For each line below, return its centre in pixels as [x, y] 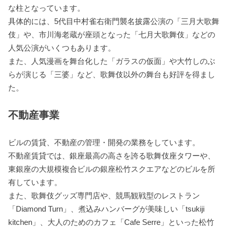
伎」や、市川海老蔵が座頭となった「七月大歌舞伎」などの [112, 34]
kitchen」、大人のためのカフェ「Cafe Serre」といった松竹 [111, 222]
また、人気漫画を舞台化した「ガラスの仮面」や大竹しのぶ [112, 61]
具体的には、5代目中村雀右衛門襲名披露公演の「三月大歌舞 [114, 21]
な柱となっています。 [47, 8]
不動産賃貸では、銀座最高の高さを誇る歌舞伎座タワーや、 [112, 156]
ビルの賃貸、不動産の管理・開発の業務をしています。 [104, 143]
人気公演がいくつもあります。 [62, 48]
